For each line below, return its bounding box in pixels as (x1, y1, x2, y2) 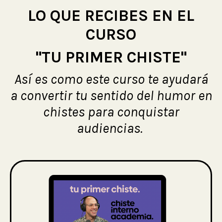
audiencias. (76, 120, 146, 137)
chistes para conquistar (43, 104, 179, 120)
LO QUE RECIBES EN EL (28, 6, 194, 25)
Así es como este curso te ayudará (14, 71, 208, 88)
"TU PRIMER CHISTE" (35, 48, 187, 67)
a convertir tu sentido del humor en (10, 87, 212, 104)
